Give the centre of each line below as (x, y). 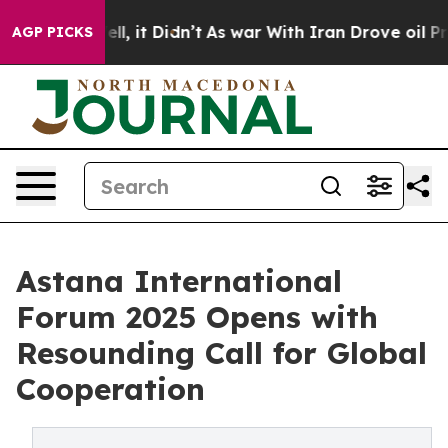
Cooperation (110, 389)
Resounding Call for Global (221, 353)
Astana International (179, 281)
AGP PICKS (52, 32)
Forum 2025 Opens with (197, 317)
